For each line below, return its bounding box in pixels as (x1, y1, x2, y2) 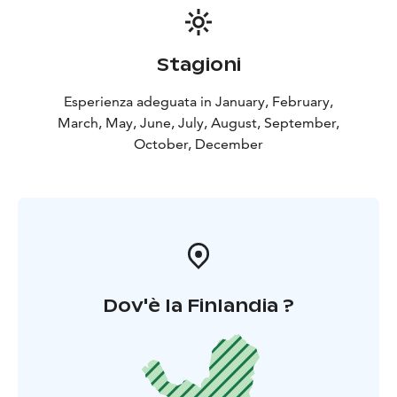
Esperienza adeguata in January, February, (64, 92, 333, 110)
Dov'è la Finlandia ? (103, 293, 294, 317)
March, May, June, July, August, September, (58, 113, 339, 131)
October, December (134, 135, 263, 152)
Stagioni (156, 52, 241, 76)
